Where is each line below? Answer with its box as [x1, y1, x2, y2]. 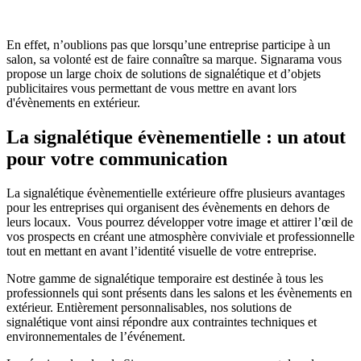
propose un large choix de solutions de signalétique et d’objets [6, 66, 321, 81]
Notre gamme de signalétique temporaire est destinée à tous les [6, 271, 323, 285]
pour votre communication [6, 147, 227, 169]
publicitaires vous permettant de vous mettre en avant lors [6, 81, 297, 95]
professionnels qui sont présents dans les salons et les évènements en [6, 285, 352, 300]
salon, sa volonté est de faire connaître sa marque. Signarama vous [6, 52, 342, 66]
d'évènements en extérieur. [6, 95, 140, 110]
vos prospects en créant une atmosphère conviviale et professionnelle [6, 229, 355, 243]
